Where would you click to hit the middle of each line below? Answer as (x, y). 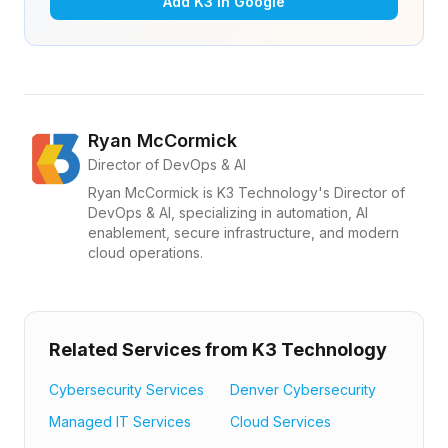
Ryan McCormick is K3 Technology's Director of (246, 192)
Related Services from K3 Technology (218, 349)
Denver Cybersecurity (303, 389)
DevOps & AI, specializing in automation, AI (228, 212)
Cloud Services (280, 421)
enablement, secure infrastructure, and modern (243, 232)
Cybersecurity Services (126, 389)
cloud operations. (145, 252)
